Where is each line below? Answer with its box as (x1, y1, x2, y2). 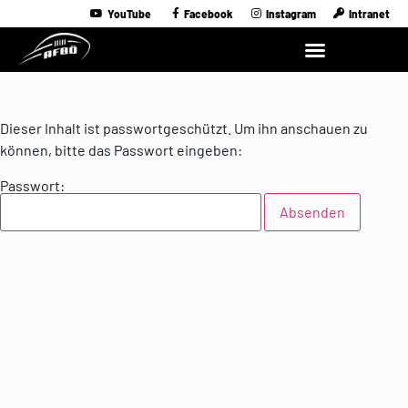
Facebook (184, 7, 233, 20)
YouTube (107, 7, 151, 20)
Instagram (266, 7, 316, 20)
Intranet (349, 7, 390, 20)
